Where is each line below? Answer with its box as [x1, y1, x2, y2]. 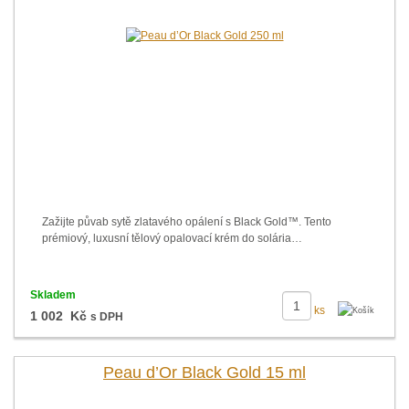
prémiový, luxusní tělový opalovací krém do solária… [42, 232, 302, 245]
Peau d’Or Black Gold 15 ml [103, 363, 306, 382]
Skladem [29, 288, 76, 301]
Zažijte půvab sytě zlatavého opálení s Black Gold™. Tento [42, 215, 331, 228]
